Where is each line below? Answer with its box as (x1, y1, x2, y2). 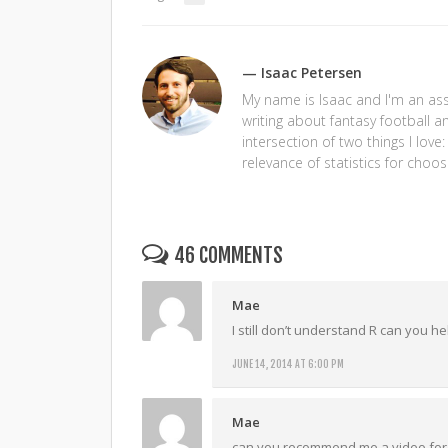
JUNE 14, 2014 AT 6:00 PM (232, 357, 344, 370)
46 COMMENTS (174, 242, 283, 268)
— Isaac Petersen (242, 62, 362, 82)
